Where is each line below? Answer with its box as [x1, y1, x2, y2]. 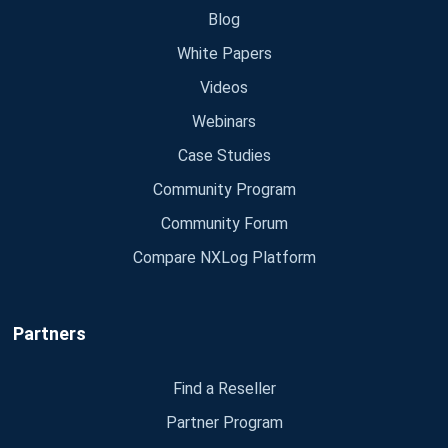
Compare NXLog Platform [132, 248, 316, 268]
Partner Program [165, 412, 283, 432]
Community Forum [160, 214, 288, 234]
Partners [12, 323, 86, 345]
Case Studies [177, 146, 271, 166]
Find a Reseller [172, 378, 276, 398]
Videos [200, 78, 248, 98]
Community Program [152, 180, 296, 200]
